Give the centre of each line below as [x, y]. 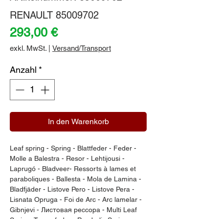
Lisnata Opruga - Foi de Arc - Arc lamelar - [76, 199]
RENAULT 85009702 [54, 15]
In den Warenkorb [78, 121]
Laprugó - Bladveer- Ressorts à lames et [73, 168]
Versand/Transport [82, 48]
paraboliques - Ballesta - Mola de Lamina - [76, 179]
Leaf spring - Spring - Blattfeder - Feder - [73, 148]
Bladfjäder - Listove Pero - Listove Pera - [72, 189]
